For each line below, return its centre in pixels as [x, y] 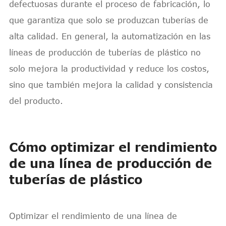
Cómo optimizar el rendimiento [113, 147]
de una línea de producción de [110, 163]
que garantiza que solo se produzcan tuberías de [108, 20]
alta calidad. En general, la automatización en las [109, 36]
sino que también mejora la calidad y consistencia [111, 84]
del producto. [36, 101]
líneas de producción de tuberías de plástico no [105, 52]
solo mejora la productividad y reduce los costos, [109, 68]
